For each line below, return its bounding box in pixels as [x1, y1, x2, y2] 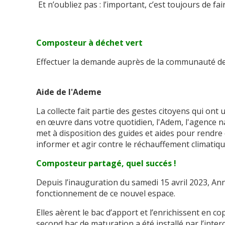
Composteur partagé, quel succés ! [36, 158, 176, 169]
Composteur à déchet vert [36, 37, 143, 49]
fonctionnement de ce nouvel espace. [36, 188, 175, 199]
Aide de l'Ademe [36, 86, 103, 98]
